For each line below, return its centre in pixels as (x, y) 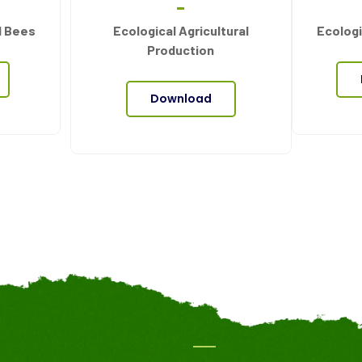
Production (181, 50)
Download (181, 99)
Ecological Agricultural (181, 31)
